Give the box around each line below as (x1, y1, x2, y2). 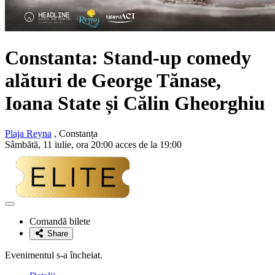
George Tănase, (91, 69, 221, 92)
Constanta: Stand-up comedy (5, 47, 251, 69)
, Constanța (52, 128, 98, 139)
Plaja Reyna (5, 128, 52, 139)
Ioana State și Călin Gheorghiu (5, 92, 265, 115)
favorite (9, 221, 36, 231)
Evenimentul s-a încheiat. (5, 249, 103, 260)
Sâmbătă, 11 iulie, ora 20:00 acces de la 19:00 (5, 139, 182, 150)
